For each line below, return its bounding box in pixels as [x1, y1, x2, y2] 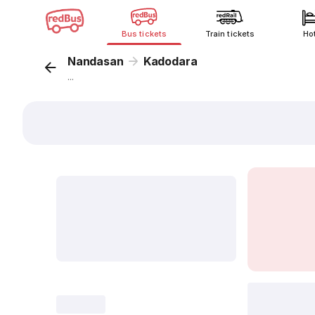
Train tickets [205, 29, 255, 39]
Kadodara [143, 54, 198, 68]
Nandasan [67, 54, 124, 68]
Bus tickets [122, 29, 167, 39]
